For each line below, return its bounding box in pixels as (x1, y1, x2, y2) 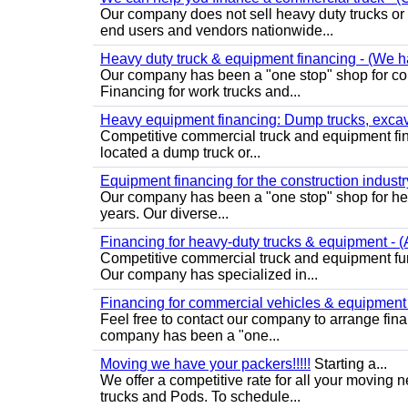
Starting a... (311, 356, 387, 372)
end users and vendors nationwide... (100, 23, 333, 38)
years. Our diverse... (100, 206, 229, 221)
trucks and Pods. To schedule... (100, 389, 301, 404)
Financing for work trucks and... (100, 84, 301, 99)
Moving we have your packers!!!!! (100, 356, 311, 372)
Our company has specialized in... (100, 267, 318, 282)
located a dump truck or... (100, 145, 260, 160)
